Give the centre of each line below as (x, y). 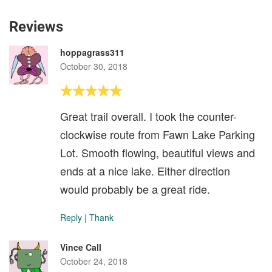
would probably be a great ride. (135, 189)
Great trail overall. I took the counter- (148, 116)
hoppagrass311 (92, 53)
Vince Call (81, 247)
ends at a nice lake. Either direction (145, 171)
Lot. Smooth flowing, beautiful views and (158, 153)
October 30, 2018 (94, 66)
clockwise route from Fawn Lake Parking (158, 134)
